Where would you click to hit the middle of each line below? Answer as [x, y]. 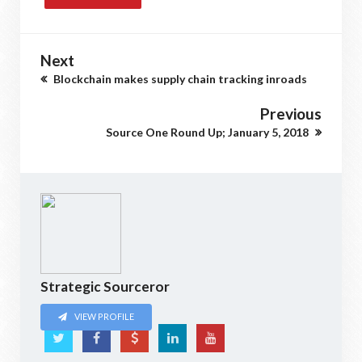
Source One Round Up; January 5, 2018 [208, 132]
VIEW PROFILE [104, 317]
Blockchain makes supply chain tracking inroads [179, 79]
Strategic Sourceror [105, 286]
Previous [291, 114]
